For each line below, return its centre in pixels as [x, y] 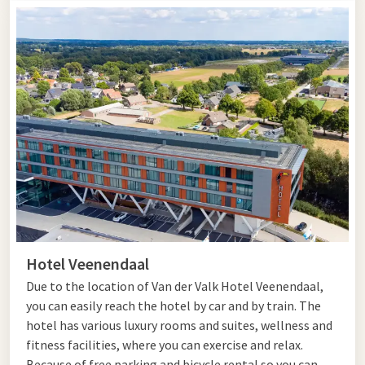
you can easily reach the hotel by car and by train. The [174, 306]
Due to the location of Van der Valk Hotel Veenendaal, [175, 286]
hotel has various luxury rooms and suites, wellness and [179, 325]
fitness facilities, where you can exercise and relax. [165, 345]
